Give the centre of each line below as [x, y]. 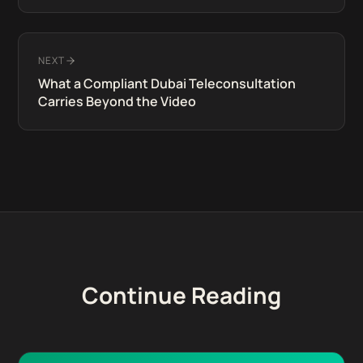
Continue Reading [181, 295]
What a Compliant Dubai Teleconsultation [167, 83]
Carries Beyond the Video [117, 101]
